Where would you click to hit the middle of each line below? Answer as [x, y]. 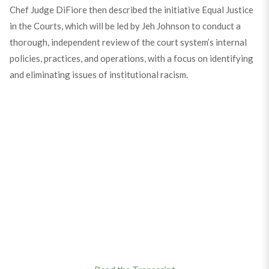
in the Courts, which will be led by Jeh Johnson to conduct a [125, 26]
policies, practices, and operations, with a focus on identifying [131, 58]
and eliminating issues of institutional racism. [98, 74]
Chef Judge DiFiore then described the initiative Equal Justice [131, 10]
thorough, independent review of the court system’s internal [128, 42]
